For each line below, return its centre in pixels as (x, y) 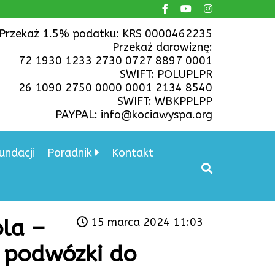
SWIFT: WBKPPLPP (165, 101)
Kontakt (133, 153)
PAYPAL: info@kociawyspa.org (134, 115)
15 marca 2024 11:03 (145, 223)
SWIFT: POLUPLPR (166, 74)
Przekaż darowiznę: (162, 47)
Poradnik (70, 153)
